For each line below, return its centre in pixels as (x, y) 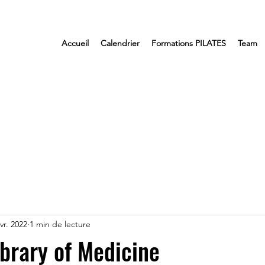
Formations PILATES (189, 43)
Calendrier (120, 43)
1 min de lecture (60, 224)
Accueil (75, 43)
